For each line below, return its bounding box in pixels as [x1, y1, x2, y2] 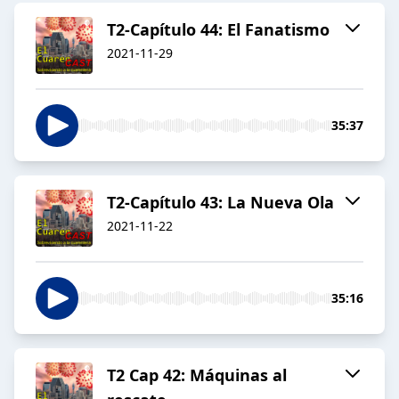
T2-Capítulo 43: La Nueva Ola [107, 191, 334, 214]
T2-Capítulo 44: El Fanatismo [107, 19, 330, 41]
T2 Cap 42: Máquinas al [107, 364, 287, 387]
